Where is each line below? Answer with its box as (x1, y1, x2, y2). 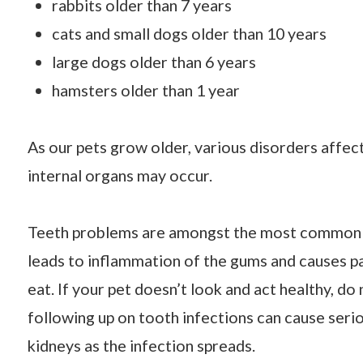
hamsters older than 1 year (51, 80, 240, 100)
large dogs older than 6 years (51, 52, 256, 71)
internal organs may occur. (27, 165, 212, 185)
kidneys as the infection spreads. (27, 335, 255, 355)
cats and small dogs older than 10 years (51, 23, 327, 43)
